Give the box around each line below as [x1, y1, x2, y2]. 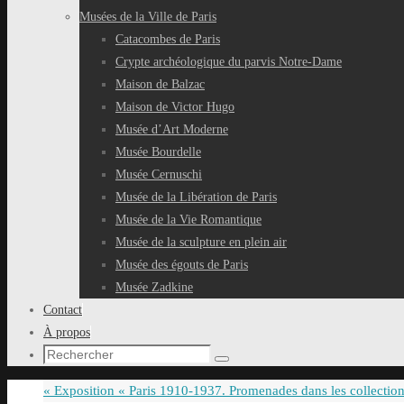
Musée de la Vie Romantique [115, 213, 262, 226]
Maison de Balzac [115, 78, 205, 91]
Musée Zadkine [115, 280, 193, 294]
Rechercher [221, 358, 280, 372]
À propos [43, 326, 90, 339]
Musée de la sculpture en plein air [115, 235, 287, 249]
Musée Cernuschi [115, 168, 202, 181]
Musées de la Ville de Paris [79, 10, 216, 23]
